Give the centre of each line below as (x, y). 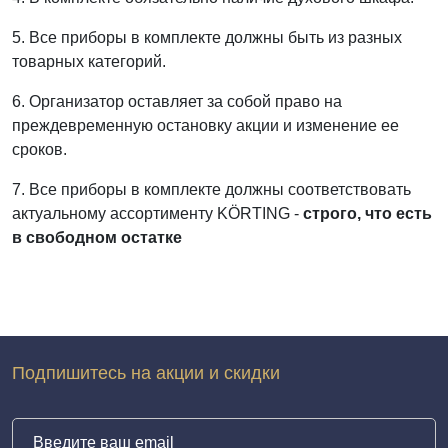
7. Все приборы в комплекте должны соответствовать (211, 190)
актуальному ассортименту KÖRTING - (157, 214)
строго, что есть (367, 214)
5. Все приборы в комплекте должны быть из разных (207, 38)
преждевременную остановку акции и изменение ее (205, 126)
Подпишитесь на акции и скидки (146, 373)
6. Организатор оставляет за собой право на (177, 102)
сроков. (39, 150)
